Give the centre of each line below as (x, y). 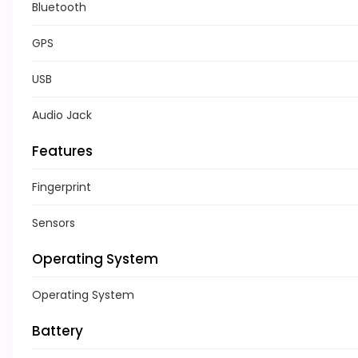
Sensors (54, 223)
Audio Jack (62, 115)
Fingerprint (62, 187)
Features (62, 151)
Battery (58, 331)
